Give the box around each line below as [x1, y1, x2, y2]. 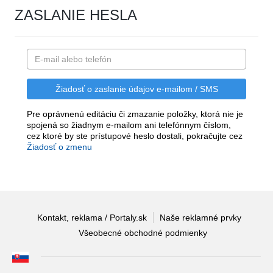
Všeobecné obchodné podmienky [78, 227, 207, 238]
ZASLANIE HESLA [15, 7, 137, 24]
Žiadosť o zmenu [27, 142, 92, 152]
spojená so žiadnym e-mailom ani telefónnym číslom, [27, 120, 231, 130]
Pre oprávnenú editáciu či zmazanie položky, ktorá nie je [27, 109, 243, 119]
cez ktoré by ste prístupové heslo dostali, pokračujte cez [27, 131, 243, 141]
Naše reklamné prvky [159, 212, 241, 222]
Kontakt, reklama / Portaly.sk [37, 212, 147, 222]
